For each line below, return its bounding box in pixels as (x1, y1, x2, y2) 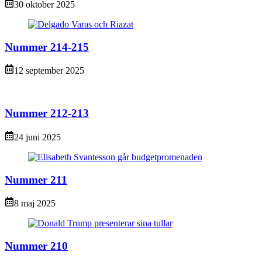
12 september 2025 (14, 65, 84, 76)
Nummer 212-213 (5, 107, 89, 120)
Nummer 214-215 (5, 40, 89, 53)
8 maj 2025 (14, 198, 56, 209)
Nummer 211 (5, 173, 67, 186)
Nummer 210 (5, 239, 68, 252)
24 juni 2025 (14, 132, 61, 142)
